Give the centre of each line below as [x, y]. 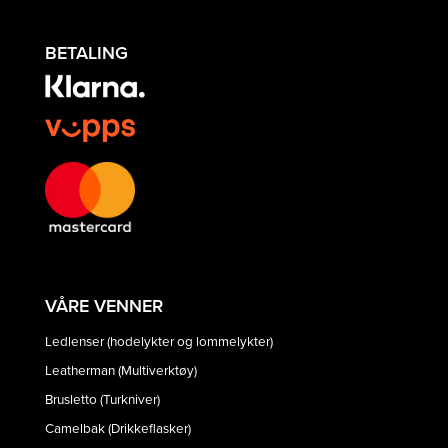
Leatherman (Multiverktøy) [121, 370]
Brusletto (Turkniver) [102, 399]
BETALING [86, 53]
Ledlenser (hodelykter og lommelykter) [159, 341]
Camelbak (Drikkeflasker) [118, 428]
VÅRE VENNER [104, 305]
